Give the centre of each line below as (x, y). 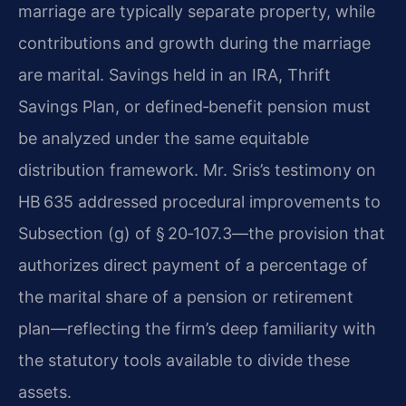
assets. (45, 392)
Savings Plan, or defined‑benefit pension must (194, 107)
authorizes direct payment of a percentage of (193, 266)
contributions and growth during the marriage (194, 43)
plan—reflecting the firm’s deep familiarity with (197, 329)
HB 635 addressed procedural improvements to (199, 202)
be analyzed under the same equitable (164, 139)
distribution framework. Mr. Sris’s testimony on (197, 170)
